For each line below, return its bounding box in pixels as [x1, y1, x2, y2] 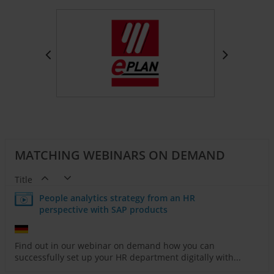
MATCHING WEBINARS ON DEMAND [15, 147, 225, 164]
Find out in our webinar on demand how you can [15, 240, 215, 252]
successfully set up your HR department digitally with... [15, 251, 241, 264]
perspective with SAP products [39, 204, 168, 216]
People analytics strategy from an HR [39, 192, 195, 204]
